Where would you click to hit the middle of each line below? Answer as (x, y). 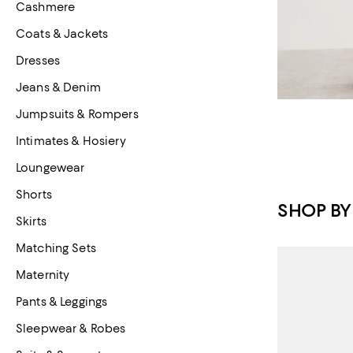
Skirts (31, 221)
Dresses (38, 61)
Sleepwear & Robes (71, 329)
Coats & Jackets (62, 34)
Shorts (34, 195)
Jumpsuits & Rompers (77, 114)
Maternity (43, 275)
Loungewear (50, 168)
